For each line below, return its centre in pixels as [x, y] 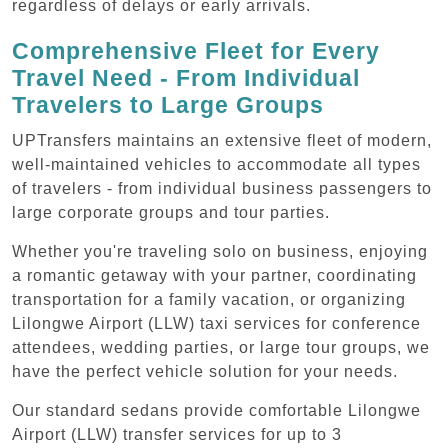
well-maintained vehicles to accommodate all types [216, 164]
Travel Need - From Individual [186, 77]
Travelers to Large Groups [168, 104]
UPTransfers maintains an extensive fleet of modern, [222, 140]
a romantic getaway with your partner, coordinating [214, 275]
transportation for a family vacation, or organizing [209, 299]
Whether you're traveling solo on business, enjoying [220, 251]
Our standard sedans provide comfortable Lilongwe [216, 410]
